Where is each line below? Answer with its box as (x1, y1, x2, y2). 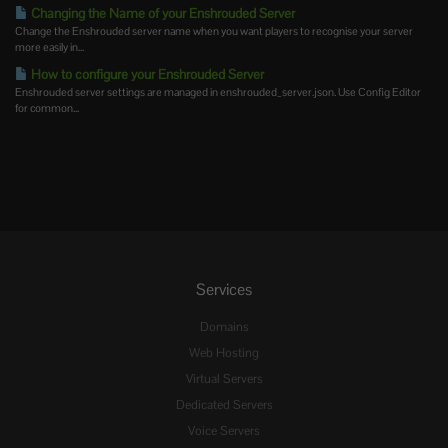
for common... (15, 101, 79, 116)
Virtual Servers (185, 371, 263, 388)
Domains (199, 319, 249, 336)
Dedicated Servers (175, 397, 273, 414)
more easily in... (15, 40, 84, 55)
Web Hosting (189, 345, 259, 362)
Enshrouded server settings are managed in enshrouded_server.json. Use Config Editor (15, 85, 421, 100)
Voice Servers (188, 423, 260, 440)
